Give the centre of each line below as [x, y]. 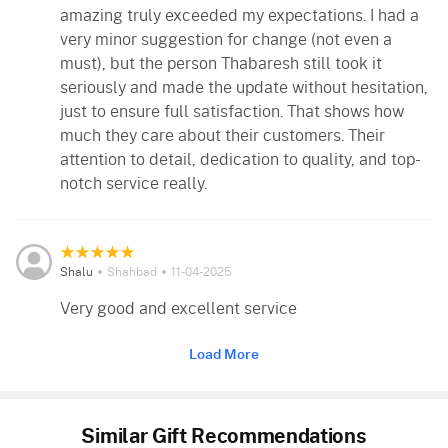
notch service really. [133, 183]
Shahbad [132, 271]
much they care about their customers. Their [222, 135]
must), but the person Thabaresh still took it [221, 63]
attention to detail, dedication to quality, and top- [240, 159]
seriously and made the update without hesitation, [244, 87]
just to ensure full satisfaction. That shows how [232, 111]
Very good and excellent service [178, 308]
